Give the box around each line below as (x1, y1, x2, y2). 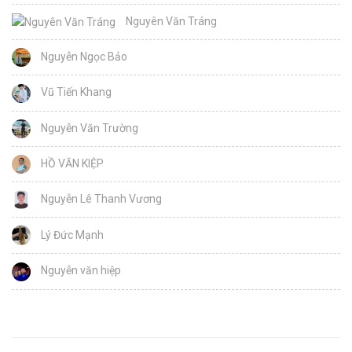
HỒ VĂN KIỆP (38, 156, 104, 170)
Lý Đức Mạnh (38, 228, 104, 241)
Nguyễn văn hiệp (38, 264, 121, 277)
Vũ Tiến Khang (38, 86, 112, 99)
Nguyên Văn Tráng (123, 15, 217, 28)
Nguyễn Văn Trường (38, 121, 138, 134)
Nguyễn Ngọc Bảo (38, 49, 127, 63)
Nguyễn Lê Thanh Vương (38, 192, 162, 206)
